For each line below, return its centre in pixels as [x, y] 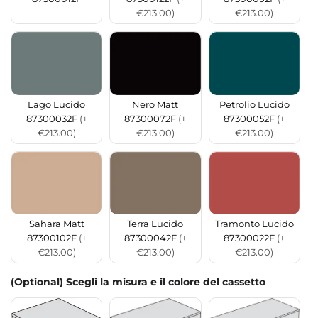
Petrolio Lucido [254, 104]
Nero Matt [155, 104]
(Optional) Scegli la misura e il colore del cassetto [138, 282]
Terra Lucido [155, 224]
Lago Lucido [57, 104]
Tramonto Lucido [254, 224]
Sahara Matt [56, 224]
